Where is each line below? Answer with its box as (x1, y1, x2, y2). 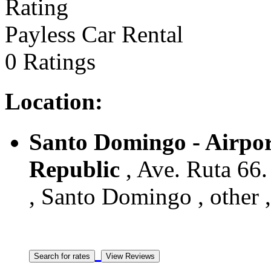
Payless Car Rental (5, 21, 183, 48)
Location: (5, 88, 103, 115)
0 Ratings (5, 48, 96, 75)
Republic (29, 155, 120, 182)
